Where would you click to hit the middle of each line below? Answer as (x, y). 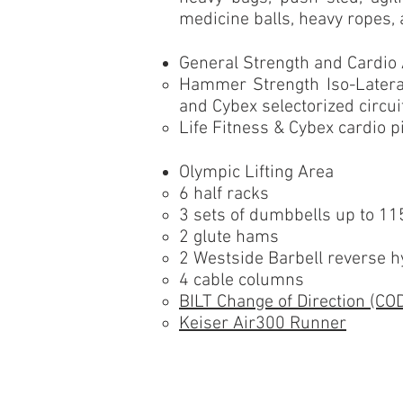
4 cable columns (242, 281)
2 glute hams (229, 237)
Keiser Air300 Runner (263, 324)
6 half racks (224, 194)
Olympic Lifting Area (256, 173)
